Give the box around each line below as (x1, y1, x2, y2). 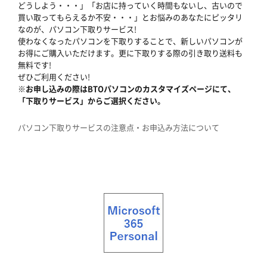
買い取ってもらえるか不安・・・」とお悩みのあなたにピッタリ (18, 11, 243, 23)
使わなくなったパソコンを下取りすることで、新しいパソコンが (18, 35, 243, 46)
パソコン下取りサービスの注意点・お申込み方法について (18, 121, 219, 133)
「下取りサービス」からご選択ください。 (18, 94, 165, 106)
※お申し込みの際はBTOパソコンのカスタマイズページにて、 (18, 82, 235, 94)
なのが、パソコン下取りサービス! (18, 23, 136, 35)
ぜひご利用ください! (18, 70, 90, 82)
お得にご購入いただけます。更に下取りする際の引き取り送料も (18, 46, 243, 58)
